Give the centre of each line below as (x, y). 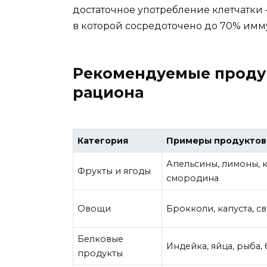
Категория (103, 141)
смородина (193, 178)
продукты (100, 254)
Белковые (101, 239)
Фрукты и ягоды (114, 171)
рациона (108, 92)
